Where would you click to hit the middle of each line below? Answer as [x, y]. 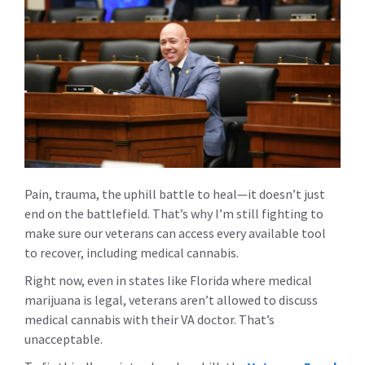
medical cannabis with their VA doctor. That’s [150, 319]
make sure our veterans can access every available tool [175, 233]
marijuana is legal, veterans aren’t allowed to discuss [171, 299]
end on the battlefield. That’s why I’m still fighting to [174, 213]
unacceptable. [65, 339]
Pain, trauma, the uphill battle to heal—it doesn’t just [175, 193]
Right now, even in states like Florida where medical [168, 280]
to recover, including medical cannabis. [132, 252]
